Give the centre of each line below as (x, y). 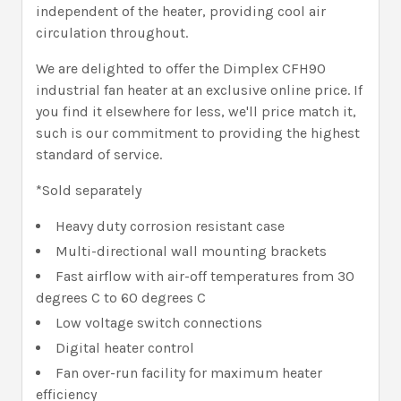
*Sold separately (89, 190)
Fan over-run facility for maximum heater (189, 372)
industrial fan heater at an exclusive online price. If (199, 90)
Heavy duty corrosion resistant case (170, 226)
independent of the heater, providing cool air (181, 11)
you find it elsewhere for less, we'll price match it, (196, 111)
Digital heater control (125, 347)
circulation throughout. (112, 32)
